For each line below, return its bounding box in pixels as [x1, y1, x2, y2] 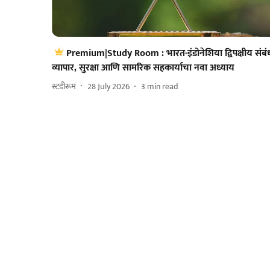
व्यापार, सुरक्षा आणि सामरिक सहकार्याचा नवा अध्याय [52, 60, 234, 77]
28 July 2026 [87, 79, 130, 93]
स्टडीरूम [52, 79, 76, 93]
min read [147, 79, 178, 93]
